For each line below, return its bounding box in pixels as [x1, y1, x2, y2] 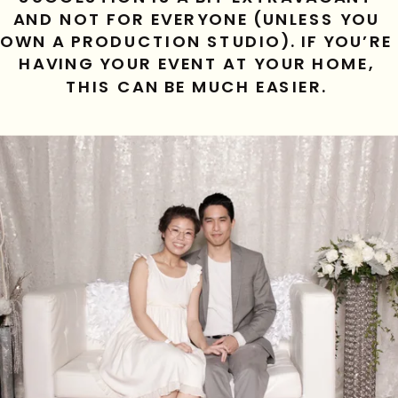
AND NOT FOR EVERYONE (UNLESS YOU [12, 7, 380, 32]
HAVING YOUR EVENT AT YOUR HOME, [19, 52, 374, 76]
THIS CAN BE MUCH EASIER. [65, 75, 333, 99]
